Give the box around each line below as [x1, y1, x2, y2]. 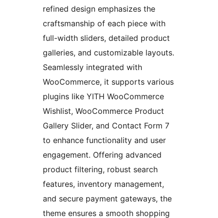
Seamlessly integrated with [43, 62, 142, 72]
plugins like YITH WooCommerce [43, 91, 164, 101]
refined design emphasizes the [43, 3, 155, 14]
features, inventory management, [43, 179, 164, 189]
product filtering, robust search [43, 164, 158, 174]
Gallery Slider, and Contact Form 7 [43, 120, 169, 130]
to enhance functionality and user [43, 135, 166, 145]
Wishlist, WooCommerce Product [43, 106, 164, 116]
